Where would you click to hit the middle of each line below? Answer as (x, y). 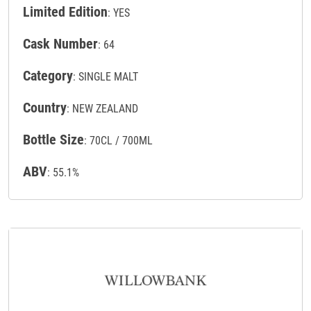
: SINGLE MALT (106, 77)
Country (45, 108)
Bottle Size (53, 140)
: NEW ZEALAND (102, 109)
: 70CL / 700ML (118, 141)
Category (48, 76)
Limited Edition (65, 12)
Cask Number (60, 44)
